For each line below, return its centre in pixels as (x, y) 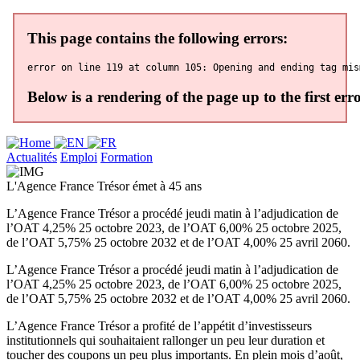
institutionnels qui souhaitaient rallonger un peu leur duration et (166, 340)
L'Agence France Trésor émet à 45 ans (104, 186)
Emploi (79, 157)
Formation (127, 157)
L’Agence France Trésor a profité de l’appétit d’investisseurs (159, 325)
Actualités (32, 157)
